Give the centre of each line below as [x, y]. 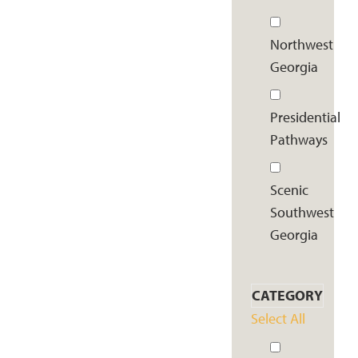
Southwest [302, 213]
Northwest [301, 44]
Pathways [298, 139]
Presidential [305, 117]
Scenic [289, 190]
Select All [278, 319]
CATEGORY [287, 296]
